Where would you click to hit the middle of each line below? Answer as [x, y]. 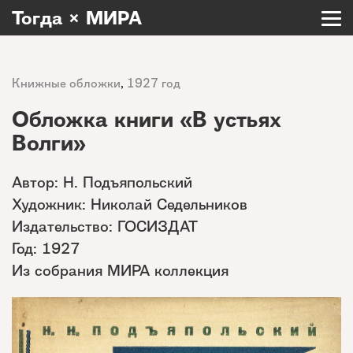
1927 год [154, 83]
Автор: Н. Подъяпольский [102, 182]
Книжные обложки [66, 83]
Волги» [49, 143]
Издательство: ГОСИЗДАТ [105, 226]
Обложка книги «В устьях [147, 119]
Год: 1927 [46, 248]
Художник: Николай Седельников [130, 204]
